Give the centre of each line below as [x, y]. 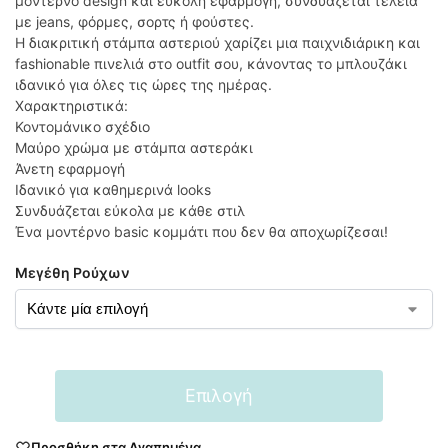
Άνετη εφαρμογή [70, 168]
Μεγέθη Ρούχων [72, 272]
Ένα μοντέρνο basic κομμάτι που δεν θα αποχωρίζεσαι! [201, 231]
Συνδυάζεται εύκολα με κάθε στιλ [130, 210]
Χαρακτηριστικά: [71, 105]
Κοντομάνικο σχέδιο [82, 126]
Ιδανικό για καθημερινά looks [113, 189]
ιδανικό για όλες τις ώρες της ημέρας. [143, 84]
